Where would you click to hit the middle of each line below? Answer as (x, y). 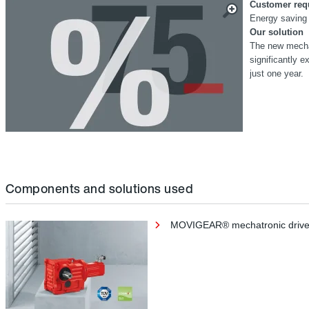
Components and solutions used (100, 189)
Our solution (277, 32)
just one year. (277, 74)
